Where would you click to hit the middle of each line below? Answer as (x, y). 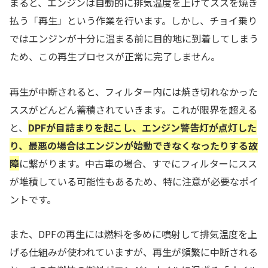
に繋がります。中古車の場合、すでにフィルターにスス (138, 163)
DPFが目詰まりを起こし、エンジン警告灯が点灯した (142, 127)
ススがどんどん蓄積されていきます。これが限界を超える (133, 109)
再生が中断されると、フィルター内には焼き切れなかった (134, 91)
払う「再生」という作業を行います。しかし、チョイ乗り (133, 20)
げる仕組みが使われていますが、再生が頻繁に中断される (134, 252)
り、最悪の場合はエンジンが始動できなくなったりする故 (134, 145)
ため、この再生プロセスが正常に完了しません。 (115, 56)
